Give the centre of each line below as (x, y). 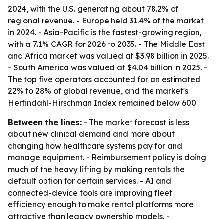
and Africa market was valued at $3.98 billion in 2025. (108, 56)
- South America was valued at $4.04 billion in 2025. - (108, 67)
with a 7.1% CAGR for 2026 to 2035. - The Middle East (106, 44)
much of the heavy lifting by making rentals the (96, 169)
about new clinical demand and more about (91, 134)
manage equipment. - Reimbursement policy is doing (107, 157)
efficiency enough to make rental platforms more (101, 204)
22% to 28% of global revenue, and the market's (98, 91)
